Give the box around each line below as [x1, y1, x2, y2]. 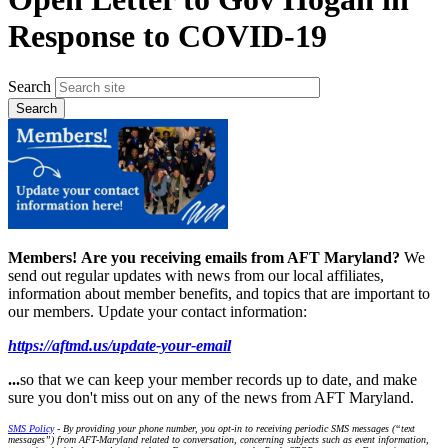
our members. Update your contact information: [8, 302, 311, 320]
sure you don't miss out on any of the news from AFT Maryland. [8, 388, 418, 406]
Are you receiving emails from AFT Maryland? [81, 248, 404, 266]
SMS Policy [8, 422, 54, 434]
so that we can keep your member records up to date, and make [20, 370, 417, 388]
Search [8, 77, 51, 95]
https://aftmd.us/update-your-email [8, 336, 231, 354]
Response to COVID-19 [8, 18, 327, 55]
